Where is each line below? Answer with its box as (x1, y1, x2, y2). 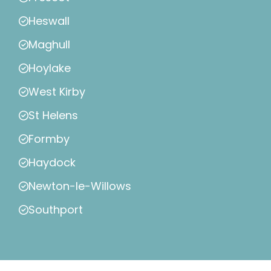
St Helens (28, 108, 78, 123)
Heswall (28, 13, 70, 29)
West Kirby (28, 84, 85, 100)
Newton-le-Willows (28, 178, 131, 194)
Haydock (28, 155, 76, 171)
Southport (28, 202, 83, 218)
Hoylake (28, 60, 71, 76)
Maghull (28, 37, 70, 53)
